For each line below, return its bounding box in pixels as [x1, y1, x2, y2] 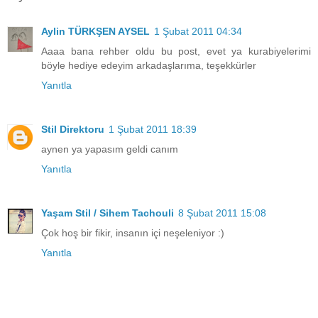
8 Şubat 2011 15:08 [178, 207, 266, 219]
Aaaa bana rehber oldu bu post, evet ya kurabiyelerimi [41, 45, 311, 57]
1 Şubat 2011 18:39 [109, 124, 197, 136]
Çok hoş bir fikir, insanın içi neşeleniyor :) [41, 227, 224, 239]
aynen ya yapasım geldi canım [41, 143, 178, 155]
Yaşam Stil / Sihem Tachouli [41, 207, 174, 219]
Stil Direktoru [41, 124, 104, 136]
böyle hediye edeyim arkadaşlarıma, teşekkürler [41, 60, 256, 72]
